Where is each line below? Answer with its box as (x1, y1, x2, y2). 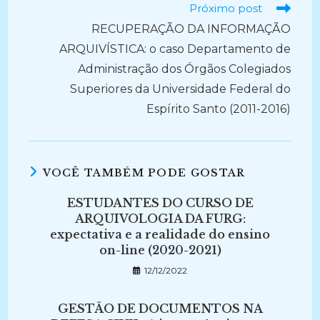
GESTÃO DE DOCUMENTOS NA (57, 301, 263, 316)
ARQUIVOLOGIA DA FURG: (74, 211, 246, 226)
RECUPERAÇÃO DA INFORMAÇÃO (91, 22, 291, 36)
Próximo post (189, 1, 262, 15)
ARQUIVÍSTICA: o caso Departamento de (59, 42, 291, 56)
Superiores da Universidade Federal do (69, 82, 291, 96)
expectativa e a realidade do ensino (50, 227, 270, 241)
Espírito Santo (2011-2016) (146, 102, 291, 116)
